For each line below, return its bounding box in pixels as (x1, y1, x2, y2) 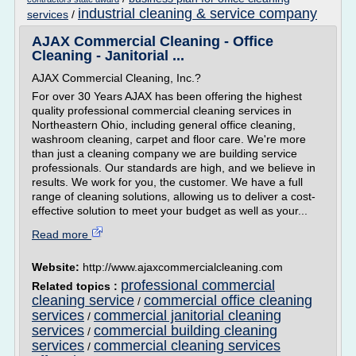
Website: (32, 261, 83, 273)
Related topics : (32, 280, 121, 292)
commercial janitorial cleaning (94, 308, 281, 323)
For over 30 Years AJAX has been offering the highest (32, 90, 302, 103)
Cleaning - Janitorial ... (32, 48, 184, 64)
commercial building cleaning (94, 323, 277, 339)
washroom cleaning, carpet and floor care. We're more (32, 133, 306, 145)
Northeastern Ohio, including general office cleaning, (32, 118, 296, 131)
